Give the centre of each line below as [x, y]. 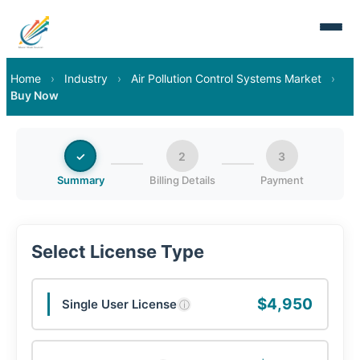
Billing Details [182, 180]
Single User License [119, 304]
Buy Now [35, 95]
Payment [282, 180]
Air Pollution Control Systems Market [226, 78]
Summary [80, 180]
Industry [86, 78]
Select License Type [118, 252]
